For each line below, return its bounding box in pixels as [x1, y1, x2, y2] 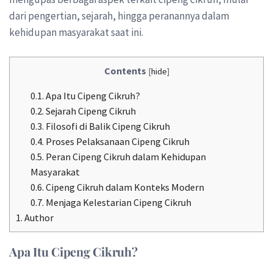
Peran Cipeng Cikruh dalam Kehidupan [44, 150, 207, 163]
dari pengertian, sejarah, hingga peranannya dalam [9, 9, 229, 23]
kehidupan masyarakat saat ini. [9, 26, 143, 39]
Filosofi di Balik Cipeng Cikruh [44, 119, 171, 132]
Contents [104, 64, 146, 77]
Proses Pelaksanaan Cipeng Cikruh [44, 135, 190, 147]
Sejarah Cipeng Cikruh [44, 104, 136, 117]
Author [23, 211, 54, 224]
